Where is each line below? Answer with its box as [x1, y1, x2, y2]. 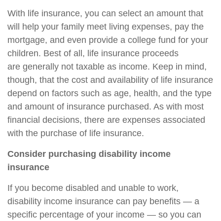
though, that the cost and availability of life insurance [7, 74, 213, 85]
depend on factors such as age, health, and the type [7, 88, 212, 98]
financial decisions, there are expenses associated [7, 114, 205, 125]
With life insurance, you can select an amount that [7, 8, 203, 18]
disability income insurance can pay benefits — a [7, 196, 199, 206]
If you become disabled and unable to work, [7, 183, 179, 193]
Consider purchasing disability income [7, 148, 171, 159]
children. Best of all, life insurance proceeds [7, 48, 179, 58]
